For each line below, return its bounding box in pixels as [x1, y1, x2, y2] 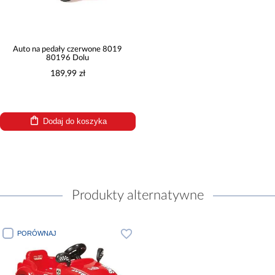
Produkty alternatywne [71, 188, 204, 202]
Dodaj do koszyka [42, 116, 107, 126]
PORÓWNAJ [17, 229, 56, 237]
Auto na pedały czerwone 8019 [13, 45, 123, 53]
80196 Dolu [46, 53, 90, 62]
